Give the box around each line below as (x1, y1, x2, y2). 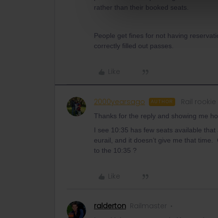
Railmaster (130, 201, 167, 211)
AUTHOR (151, 99, 173, 104)
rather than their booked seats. (94, 3, 189, 11)
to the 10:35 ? (94, 146, 137, 154)
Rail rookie (181, 97, 216, 107)
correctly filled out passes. (94, 42, 174, 50)
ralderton (94, 201, 126, 211)
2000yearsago (94, 97, 145, 107)
